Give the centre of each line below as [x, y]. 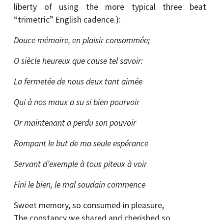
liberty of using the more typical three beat [110, 7]
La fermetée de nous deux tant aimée [78, 82]
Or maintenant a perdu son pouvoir [75, 123]
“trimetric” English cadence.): [67, 20]
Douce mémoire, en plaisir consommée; [82, 40]
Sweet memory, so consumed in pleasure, [89, 205]
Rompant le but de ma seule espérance [81, 143]
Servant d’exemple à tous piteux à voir [80, 164]
